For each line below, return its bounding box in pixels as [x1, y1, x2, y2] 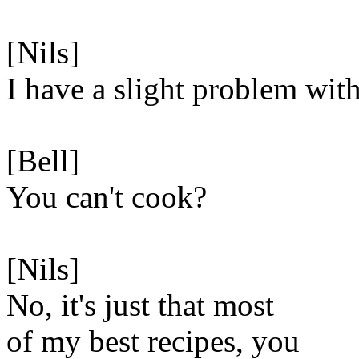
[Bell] [6, 143, 79, 178]
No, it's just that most [6, 288, 274, 322]
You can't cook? [6, 179, 207, 214]
